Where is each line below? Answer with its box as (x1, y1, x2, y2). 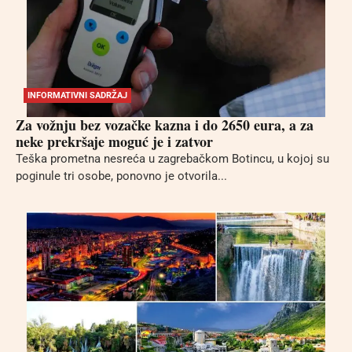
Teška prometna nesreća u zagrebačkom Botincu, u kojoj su (16, 152, 329, 167)
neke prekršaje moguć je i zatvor (16, 131, 213, 152)
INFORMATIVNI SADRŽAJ (27, 90, 127, 101)
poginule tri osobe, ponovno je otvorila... (16, 169, 227, 184)
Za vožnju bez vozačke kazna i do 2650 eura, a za (16, 115, 313, 136)
